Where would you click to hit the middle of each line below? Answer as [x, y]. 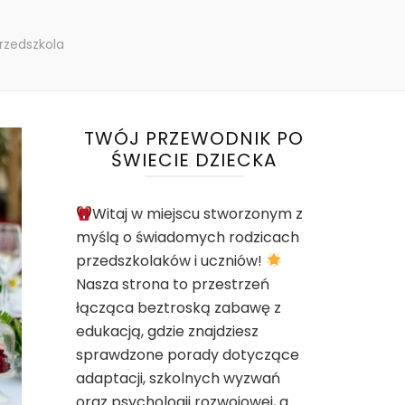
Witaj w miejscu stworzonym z [197, 214]
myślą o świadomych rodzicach [187, 237]
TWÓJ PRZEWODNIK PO [194, 138]
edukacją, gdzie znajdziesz [167, 331]
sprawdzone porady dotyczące [187, 355]
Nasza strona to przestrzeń [172, 284]
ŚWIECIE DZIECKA [194, 160]
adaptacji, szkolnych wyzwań [178, 378]
